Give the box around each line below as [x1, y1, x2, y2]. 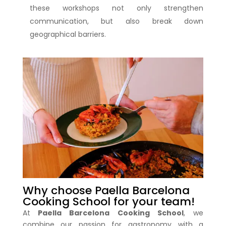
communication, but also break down [29, 16, 204, 26]
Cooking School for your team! [22, 193, 195, 209]
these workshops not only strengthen [29, 3, 204, 13]
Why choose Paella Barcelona [22, 182, 190, 198]
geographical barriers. [29, 29, 106, 39]
